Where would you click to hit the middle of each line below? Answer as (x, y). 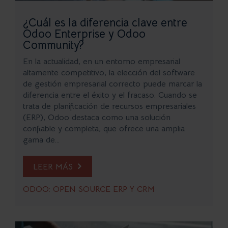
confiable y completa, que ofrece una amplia (104, 129)
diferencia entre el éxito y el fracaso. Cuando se (110, 95)
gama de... (41, 140)
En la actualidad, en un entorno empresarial (102, 61)
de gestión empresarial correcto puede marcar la (112, 84)
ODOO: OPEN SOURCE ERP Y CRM (89, 189)
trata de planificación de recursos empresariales (109, 106)
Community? (53, 45)
